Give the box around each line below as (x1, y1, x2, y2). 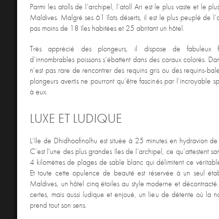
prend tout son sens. (30, 200, 87, 210)
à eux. (30, 87, 47, 97)
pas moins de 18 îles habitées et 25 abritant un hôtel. (30, 23, 184, 33)
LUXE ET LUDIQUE (30, 109, 122, 127)
